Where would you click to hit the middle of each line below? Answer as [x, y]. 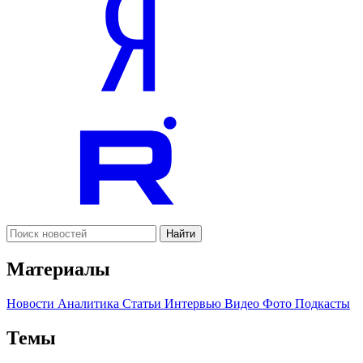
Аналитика [90, 303]
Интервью [194, 303]
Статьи [143, 303]
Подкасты [322, 303]
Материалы [58, 269]
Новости [32, 303]
